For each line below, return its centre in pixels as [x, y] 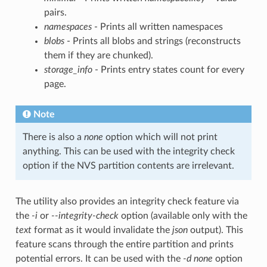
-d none [198, 258]
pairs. [55, 12]
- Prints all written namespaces [157, 27]
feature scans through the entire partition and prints [124, 244]
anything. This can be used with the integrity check [128, 151]
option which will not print [160, 137]
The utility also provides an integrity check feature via [127, 201]
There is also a [53, 137]
